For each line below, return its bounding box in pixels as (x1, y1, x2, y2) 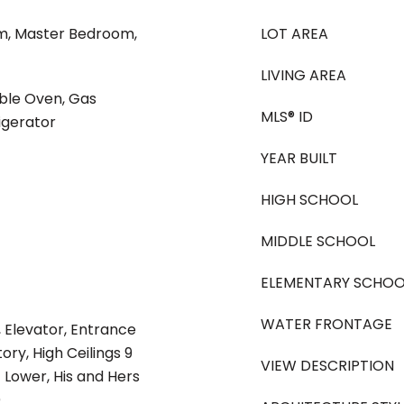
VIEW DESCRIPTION (261, 355, 394, 376)
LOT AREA (261, 23, 328, 44)
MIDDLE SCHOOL (261, 231, 375, 252)
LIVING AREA (261, 65, 346, 86)
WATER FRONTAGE (261, 314, 392, 335)
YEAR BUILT (261, 148, 337, 169)
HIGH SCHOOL (261, 189, 358, 210)
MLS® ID (261, 106, 313, 127)
